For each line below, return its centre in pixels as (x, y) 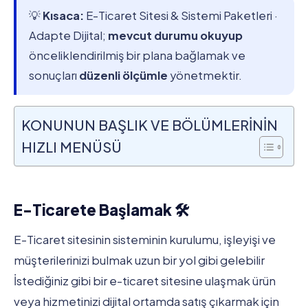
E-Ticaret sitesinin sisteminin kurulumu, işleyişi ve (145, 240)
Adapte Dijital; (68, 35)
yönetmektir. (205, 75)
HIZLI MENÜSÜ (71, 147)
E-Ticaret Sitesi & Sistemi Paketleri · (181, 15)
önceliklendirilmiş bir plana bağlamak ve (137, 55)
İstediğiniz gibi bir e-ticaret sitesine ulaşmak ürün (145, 281)
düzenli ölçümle (123, 75)
